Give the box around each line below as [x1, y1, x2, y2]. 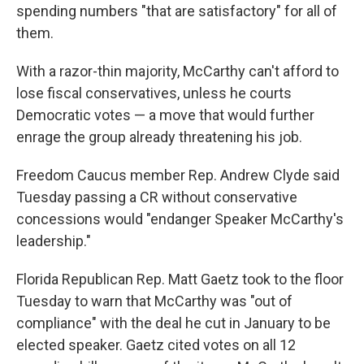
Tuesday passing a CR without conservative [16, 188, 297, 206]
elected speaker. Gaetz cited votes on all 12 [16, 336, 296, 353]
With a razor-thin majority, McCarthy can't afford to [16, 62, 339, 80]
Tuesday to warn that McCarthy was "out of [16, 292, 292, 310]
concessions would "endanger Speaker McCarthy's [16, 210, 344, 227]
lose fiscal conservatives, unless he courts [16, 84, 292, 102]
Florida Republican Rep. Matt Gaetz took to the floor [16, 270, 344, 288]
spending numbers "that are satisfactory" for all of [16, 2, 337, 19]
